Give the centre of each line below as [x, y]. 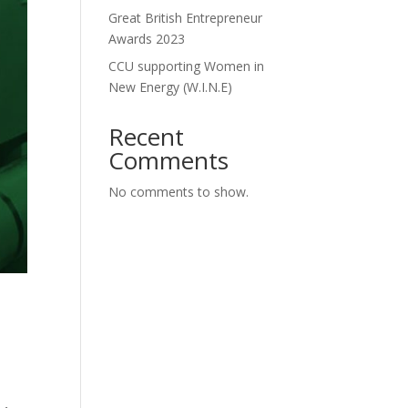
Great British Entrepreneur [186, 18]
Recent [147, 137]
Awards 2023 [147, 39]
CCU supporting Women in [187, 66]
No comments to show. [179, 192]
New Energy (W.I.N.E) [171, 87]
